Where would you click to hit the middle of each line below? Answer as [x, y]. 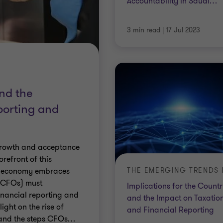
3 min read [144, 30]
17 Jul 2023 [183, 30]
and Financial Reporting [171, 210]
